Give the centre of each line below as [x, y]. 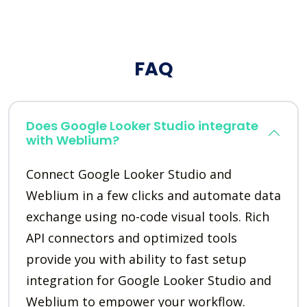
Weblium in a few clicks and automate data [153, 195]
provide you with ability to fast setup [136, 259]
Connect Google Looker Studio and [129, 174]
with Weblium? [73, 140]
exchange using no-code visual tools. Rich [148, 216]
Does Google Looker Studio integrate [142, 125]
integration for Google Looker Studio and [149, 280]
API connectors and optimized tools [132, 237]
